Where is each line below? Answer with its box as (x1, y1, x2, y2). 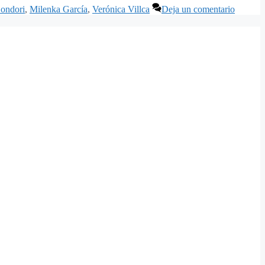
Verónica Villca (92, 4, 150, 15)
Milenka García (30, 4, 88, 15)
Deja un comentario (161, 4, 235, 15)
